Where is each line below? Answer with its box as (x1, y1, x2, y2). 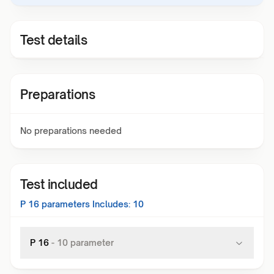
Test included (20, 177, 98, 192)
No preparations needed (20, 125, 122, 136)
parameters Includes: (39, 199, 130, 209)
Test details (20, 32, 87, 48)
